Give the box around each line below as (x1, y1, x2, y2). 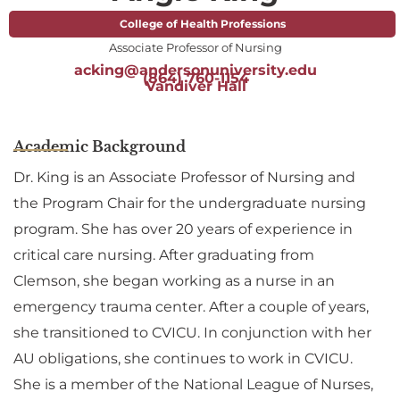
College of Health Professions (119, 17, 286, 31)
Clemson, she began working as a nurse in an (13, 272, 335, 290)
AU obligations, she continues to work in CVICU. (13, 350, 353, 368)
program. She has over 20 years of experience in (13, 221, 353, 238)
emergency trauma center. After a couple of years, (13, 298, 369, 316)
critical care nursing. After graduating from (13, 246, 314, 264)
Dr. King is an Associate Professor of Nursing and (13, 169, 355, 187)
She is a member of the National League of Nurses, (13, 376, 373, 394)
